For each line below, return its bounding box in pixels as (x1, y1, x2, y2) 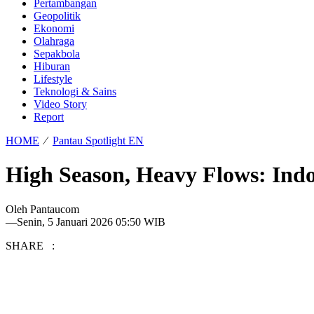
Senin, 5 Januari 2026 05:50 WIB (17, 215, 165, 228)
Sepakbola (34, 48, 80, 60)
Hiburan (34, 60, 70, 72)
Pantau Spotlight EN (53, 135, 144, 146)
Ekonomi (34, 22, 74, 34)
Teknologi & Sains (34, 86, 116, 97)
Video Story (34, 98, 87, 110)
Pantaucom (30, 203, 79, 215)
